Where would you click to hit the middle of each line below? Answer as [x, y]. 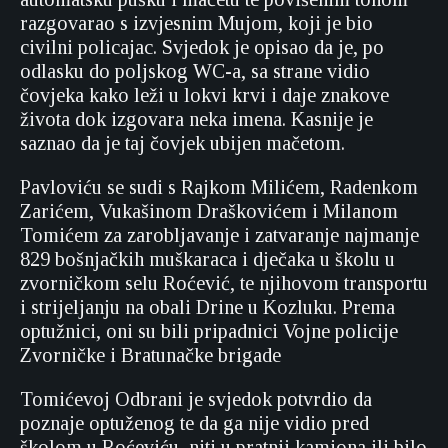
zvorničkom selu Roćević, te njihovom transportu [224, 283]
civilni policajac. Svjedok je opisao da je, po [202, 47]
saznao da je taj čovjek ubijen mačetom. [182, 143]
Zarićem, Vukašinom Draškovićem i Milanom [209, 211]
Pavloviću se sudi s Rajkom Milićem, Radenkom [219, 187]
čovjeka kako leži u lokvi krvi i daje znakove [204, 95]
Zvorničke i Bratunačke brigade [150, 355]
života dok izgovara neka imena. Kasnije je [196, 119]
